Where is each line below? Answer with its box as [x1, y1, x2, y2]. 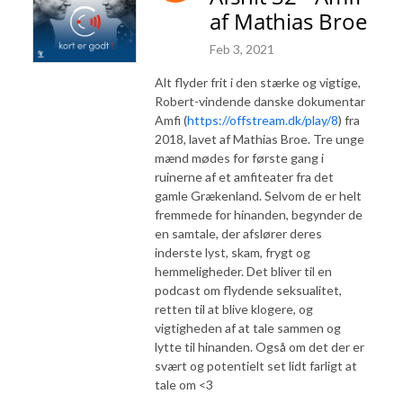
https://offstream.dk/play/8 [187, 112, 338, 128]
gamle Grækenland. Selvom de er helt [155, 187, 362, 203]
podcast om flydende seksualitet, [155, 282, 342, 298]
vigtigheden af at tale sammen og [155, 319, 341, 336]
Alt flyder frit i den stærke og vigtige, [155, 74, 361, 90]
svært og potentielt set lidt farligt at [155, 357, 357, 373]
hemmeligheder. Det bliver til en [155, 263, 332, 279]
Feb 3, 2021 [210, 40, 274, 57]
